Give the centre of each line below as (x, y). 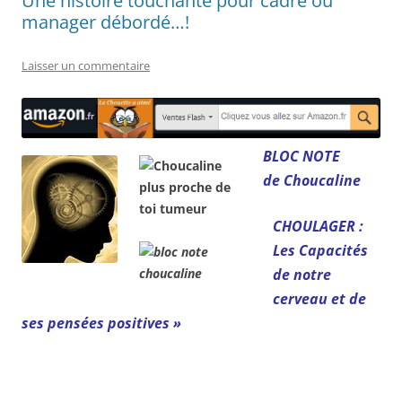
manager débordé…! (105, 22)
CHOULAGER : (318, 226)
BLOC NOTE (301, 156)
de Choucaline (312, 180)
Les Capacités (320, 250)
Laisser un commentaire (86, 66)
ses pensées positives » (101, 323)
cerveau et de (319, 298)
